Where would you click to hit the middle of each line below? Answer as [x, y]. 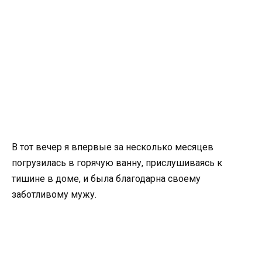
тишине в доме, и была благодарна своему [106, 179]
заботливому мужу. [54, 195]
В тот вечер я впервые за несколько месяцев [113, 147]
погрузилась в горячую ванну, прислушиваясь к [117, 163]
